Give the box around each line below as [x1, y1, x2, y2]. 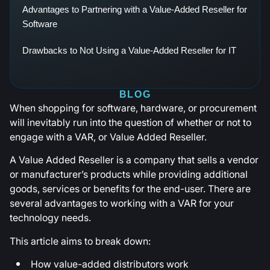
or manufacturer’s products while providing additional [10, 167, 248, 182]
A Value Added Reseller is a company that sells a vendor [10, 152, 259, 168]
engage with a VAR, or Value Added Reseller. [10, 130, 207, 144]
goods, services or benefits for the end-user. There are [10, 181, 251, 196]
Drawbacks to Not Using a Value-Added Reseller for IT [22, 45, 236, 55]
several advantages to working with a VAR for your [10, 196, 234, 211]
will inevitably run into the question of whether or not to [10, 115, 251, 130]
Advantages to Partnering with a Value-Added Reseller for [22, 4, 247, 14]
